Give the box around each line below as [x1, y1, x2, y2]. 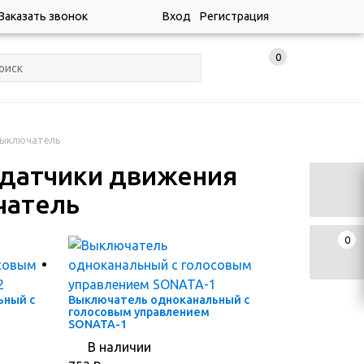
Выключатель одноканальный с [68, 293, 250, 307]
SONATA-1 [68, 318, 128, 331]
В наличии [88, 340, 152, 355]
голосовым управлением [68, 305, 210, 319]
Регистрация [199, 10, 269, 23]
